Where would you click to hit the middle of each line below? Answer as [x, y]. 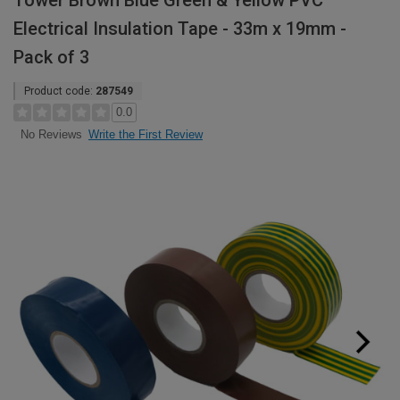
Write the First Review [146, 134]
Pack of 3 [51, 57]
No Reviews [51, 135]
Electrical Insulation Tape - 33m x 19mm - [180, 29]
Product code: [60, 91]
